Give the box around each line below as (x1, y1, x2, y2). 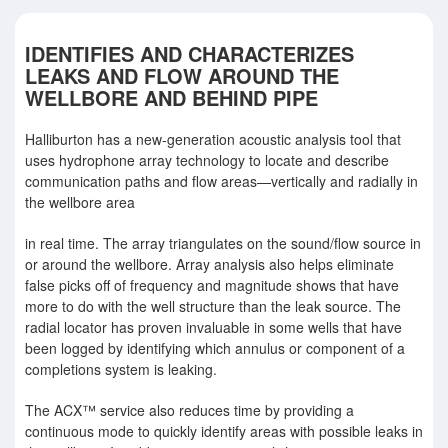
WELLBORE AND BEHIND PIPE (25, 83, 318, 112)
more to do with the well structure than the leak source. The (25, 296, 401, 316)
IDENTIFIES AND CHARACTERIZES (25, 39, 354, 68)
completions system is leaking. (25, 359, 217, 379)
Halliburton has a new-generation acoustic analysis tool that (25, 129, 401, 149)
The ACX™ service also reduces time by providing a (25, 400, 354, 420)
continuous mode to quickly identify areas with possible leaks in (25, 421, 423, 441)
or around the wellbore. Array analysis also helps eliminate (25, 254, 394, 274)
